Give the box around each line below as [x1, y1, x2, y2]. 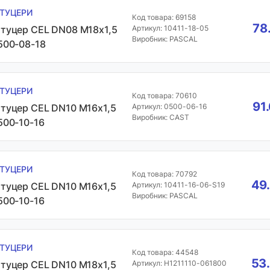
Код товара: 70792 [131, 169, 197, 178]
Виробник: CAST [131, 113, 189, 122]
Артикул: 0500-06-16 [131, 102, 207, 111]
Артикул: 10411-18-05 [131, 24, 209, 33]
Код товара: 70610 [131, 91, 197, 100]
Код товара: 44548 [131, 248, 198, 257]
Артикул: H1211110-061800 [131, 259, 227, 268]
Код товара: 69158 [131, 13, 196, 22]
